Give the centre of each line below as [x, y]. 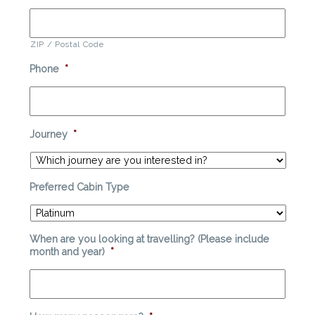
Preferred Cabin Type [79, 187]
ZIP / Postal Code [67, 45]
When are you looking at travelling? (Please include [149, 239]
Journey [49, 135]
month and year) [67, 252]
